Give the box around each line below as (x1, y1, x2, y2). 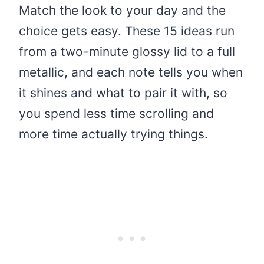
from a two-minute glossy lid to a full (19, 44, 235, 60)
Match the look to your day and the (19, 3, 226, 18)
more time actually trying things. (19, 127, 208, 142)
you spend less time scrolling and (19, 106, 214, 121)
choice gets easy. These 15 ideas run (19, 24, 235, 39)
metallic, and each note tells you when (19, 65, 243, 80)
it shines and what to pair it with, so (19, 85, 227, 101)
